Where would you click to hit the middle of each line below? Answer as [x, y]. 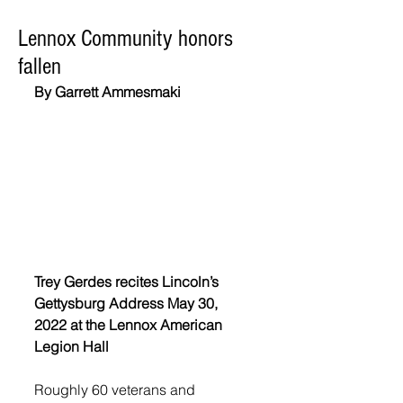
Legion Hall [72, 346]
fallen [40, 67]
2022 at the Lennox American [130, 324]
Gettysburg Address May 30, [128, 303]
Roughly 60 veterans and [116, 389]
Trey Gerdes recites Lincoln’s [128, 281]
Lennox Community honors [125, 39]
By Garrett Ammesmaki [107, 92]
